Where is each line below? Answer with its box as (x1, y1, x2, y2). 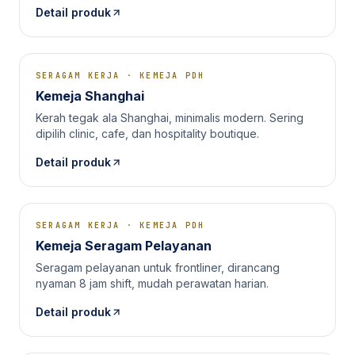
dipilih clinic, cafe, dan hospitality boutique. (36, 127, 259, 140)
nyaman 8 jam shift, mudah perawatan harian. (36, 277, 269, 290)
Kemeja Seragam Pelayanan (36, 238, 212, 254)
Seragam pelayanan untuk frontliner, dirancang (36, 261, 280, 274)
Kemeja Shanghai (36, 88, 144, 104)
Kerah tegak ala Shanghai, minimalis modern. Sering (36, 111, 303, 124)
